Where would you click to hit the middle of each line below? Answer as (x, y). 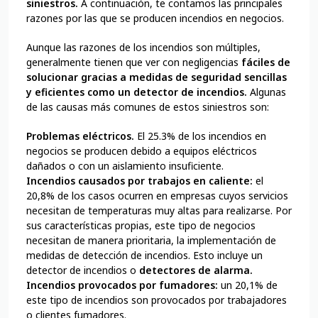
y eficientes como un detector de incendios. (137, 92)
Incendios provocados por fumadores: (122, 285)
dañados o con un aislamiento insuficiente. (126, 166)
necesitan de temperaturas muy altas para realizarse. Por (159, 211)
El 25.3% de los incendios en (202, 136)
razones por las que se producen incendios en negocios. (157, 18)
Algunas (267, 92)
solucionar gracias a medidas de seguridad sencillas (157, 77)
